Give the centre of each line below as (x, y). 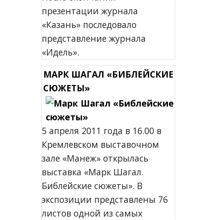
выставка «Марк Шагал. (92, 172)
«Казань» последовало (89, 25)
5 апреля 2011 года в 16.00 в (101, 131)
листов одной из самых (92, 213)
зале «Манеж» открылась (95, 158)
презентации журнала (90, 11)
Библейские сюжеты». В (92, 186)
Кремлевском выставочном (100, 144)
